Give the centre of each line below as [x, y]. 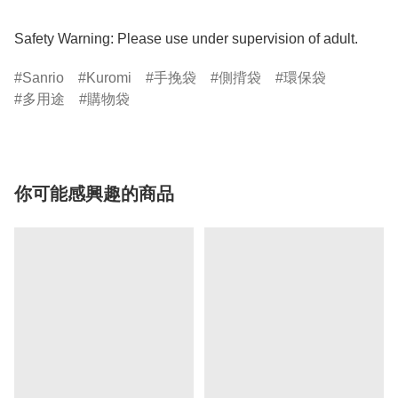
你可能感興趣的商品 [94, 194]
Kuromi [109, 78]
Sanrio [43, 78]
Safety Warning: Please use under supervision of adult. [186, 39]
